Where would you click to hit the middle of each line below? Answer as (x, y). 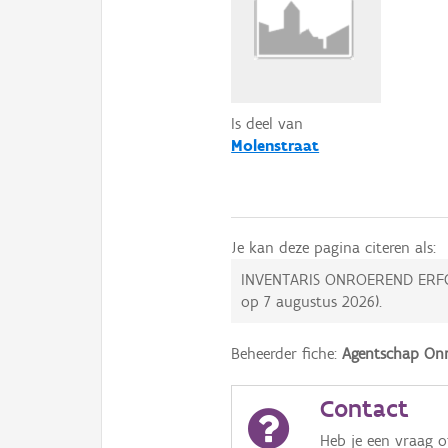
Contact (365, 408)
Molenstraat (275, 146)
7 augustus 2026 (320, 302)
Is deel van (267, 124)
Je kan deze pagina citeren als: (334, 248)
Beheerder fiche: (287, 354)
